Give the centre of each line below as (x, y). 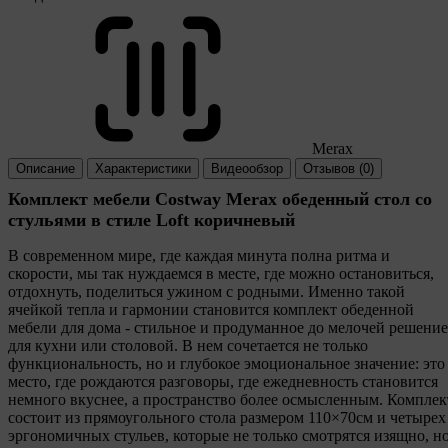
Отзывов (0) (338, 168)
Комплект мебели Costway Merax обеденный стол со (220, 198)
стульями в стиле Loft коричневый (151, 219)
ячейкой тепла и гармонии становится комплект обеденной (211, 309)
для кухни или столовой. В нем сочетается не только (188, 345)
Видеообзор (247, 168)
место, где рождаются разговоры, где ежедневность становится (223, 381)
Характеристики (143, 168)
